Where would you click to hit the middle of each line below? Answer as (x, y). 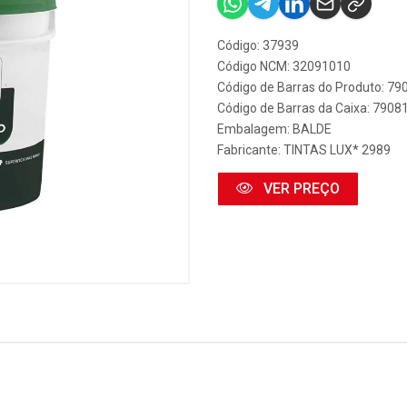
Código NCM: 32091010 (284, 66)
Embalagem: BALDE (274, 129)
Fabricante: (250, 150)
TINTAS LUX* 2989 (337, 150)
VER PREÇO (300, 189)
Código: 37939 (258, 45)
